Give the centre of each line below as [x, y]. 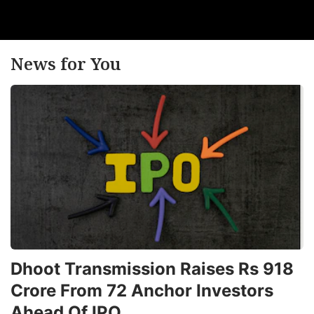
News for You [66, 63]
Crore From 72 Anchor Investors [142, 290]
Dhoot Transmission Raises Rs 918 [152, 268]
